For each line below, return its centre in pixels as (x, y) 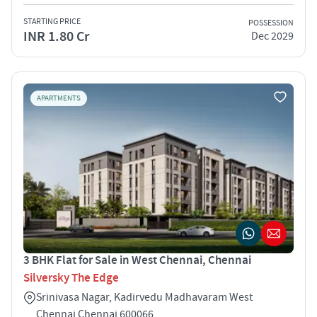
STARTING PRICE (52, 21)
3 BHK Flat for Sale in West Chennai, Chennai (137, 260)
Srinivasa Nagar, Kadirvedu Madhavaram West (144, 297)
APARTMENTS (59, 98)
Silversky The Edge (71, 278)
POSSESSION (271, 23)
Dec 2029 (272, 36)
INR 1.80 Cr (56, 36)
